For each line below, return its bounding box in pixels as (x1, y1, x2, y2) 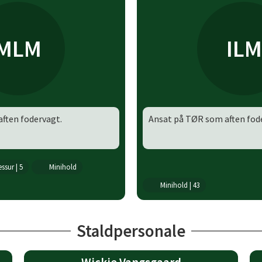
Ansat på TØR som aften (149, 113, 247, 125)
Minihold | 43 (160, 180, 200, 189)
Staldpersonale (77, 220, 185, 242)
